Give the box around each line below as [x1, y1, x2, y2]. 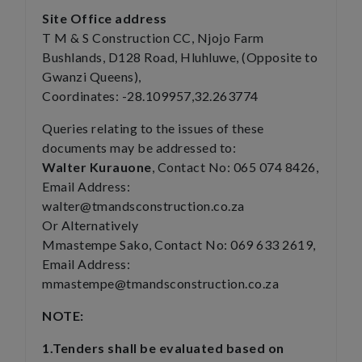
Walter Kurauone [42, 159, 152, 175]
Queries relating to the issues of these [42, 120, 264, 136]
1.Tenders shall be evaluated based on [42, 340, 284, 356]
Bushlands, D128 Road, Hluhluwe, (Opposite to [42, 49, 318, 65]
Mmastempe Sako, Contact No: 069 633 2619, [42, 237, 316, 252]
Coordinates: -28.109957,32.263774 [42, 88, 259, 103]
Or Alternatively [42, 217, 138, 233]
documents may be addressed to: [42, 140, 236, 155]
